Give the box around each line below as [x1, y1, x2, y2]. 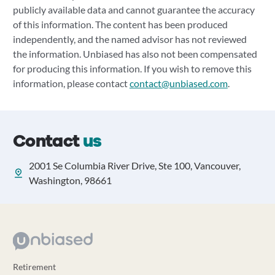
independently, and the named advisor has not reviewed [12, 33, 247, 45]
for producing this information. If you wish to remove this [12, 63, 252, 74]
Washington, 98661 [28, 174, 112, 186]
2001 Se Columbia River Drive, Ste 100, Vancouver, [28, 160, 241, 171]
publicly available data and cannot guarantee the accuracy [12, 4, 255, 15]
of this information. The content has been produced [12, 18, 228, 30]
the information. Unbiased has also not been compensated [12, 48, 257, 60]
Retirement [12, 261, 56, 272]
